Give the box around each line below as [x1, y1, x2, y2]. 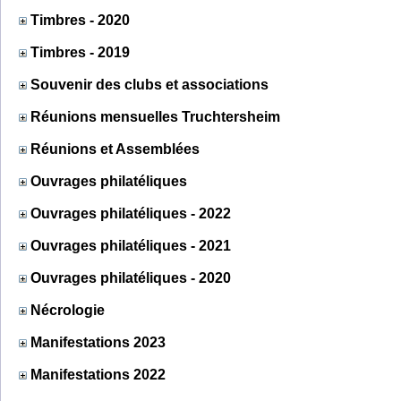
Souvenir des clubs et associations [30, 76, 269, 92]
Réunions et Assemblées [30, 141, 200, 157]
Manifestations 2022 [30, 366, 166, 382]
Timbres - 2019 [30, 44, 130, 60]
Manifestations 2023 [30, 334, 166, 350]
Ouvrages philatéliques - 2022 [30, 205, 231, 221]
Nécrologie [30, 302, 105, 318]
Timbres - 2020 [30, 12, 130, 28]
